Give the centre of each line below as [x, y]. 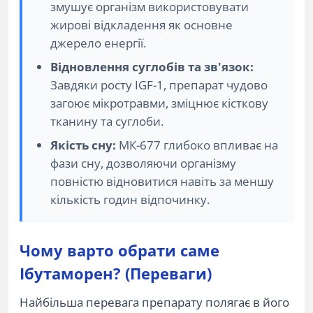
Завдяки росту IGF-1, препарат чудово [159, 85]
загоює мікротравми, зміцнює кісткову [159, 103]
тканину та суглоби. [107, 121]
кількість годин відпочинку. [130, 199]
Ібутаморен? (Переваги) [116, 274]
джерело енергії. [98, 43]
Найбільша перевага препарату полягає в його [154, 302]
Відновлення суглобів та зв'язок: [152, 67]
